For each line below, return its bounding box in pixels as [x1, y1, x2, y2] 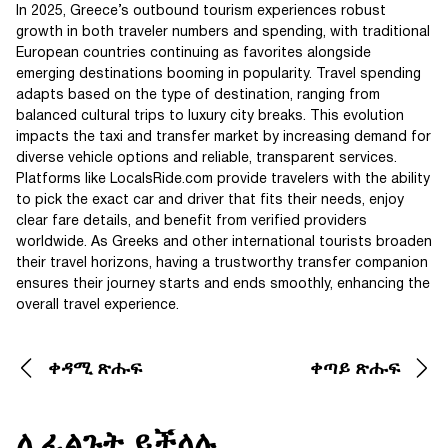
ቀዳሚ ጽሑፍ [48, 360, 142, 378]
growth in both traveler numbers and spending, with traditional [16, 25, 430, 39]
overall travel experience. [16, 298, 179, 312]
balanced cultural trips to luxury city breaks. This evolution [16, 109, 404, 123]
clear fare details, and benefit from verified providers [16, 214, 367, 228]
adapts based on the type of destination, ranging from [16, 88, 380, 102]
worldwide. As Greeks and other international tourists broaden [16, 235, 432, 249]
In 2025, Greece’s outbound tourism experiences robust [16, 4, 386, 18]
